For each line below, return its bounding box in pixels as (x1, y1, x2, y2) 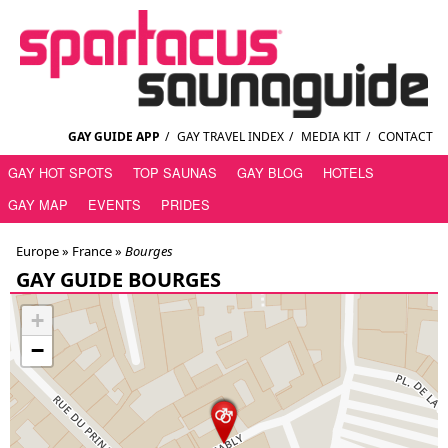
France (69, 242, 112, 261)
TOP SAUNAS (133, 163, 217, 183)
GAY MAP (8, 195, 68, 215)
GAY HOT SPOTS (8, 163, 113, 183)
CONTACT (378, 128, 433, 146)
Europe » (16, 242, 69, 261)
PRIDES (161, 195, 210, 215)
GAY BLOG (237, 163, 303, 183)
